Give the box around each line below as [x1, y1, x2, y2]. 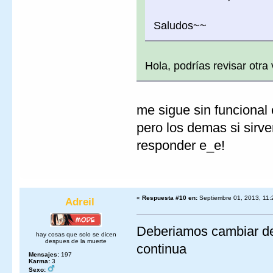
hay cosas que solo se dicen [35, 231, 116, 238]
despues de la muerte [45, 238, 107, 245]
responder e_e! [136, 137, 225, 153]
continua [136, 241, 186, 257]
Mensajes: [29, 251, 60, 258]
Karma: [29, 258, 51, 265]
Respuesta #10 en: [142, 194, 197, 201]
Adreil [65, 196, 95, 208]
